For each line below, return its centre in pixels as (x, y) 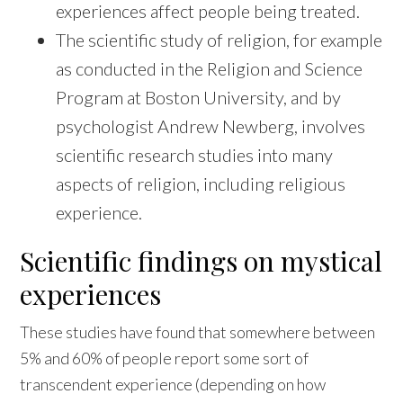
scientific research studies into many (195, 155)
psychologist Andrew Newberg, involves (211, 126)
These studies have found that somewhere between (198, 332)
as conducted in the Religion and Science (210, 69)
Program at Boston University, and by (199, 98)
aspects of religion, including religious (201, 184)
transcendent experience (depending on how (173, 385)
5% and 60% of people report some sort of (165, 358)
